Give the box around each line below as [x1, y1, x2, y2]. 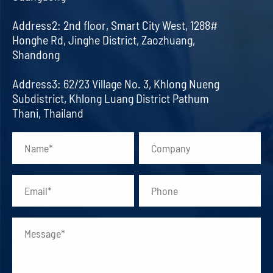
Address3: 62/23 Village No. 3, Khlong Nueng [12, 76, 219, 91]
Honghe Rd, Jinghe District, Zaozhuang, [12, 32, 195, 47]
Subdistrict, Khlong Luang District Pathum [12, 90, 209, 105]
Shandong [12, 46, 60, 62]
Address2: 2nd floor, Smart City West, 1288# [12, 17, 218, 32]
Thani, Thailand [12, 105, 83, 120]
